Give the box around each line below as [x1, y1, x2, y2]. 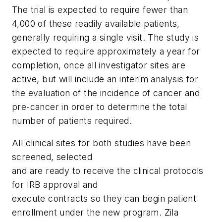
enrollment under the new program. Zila [12, 207, 179, 218]
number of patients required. [12, 115, 132, 126]
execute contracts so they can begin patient [12, 193, 197, 204]
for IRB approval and [12, 179, 98, 190]
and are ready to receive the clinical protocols [12, 166, 204, 176]
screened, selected [12, 152, 93, 163]
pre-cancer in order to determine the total [12, 101, 187, 112]
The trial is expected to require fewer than [12, 4, 188, 15]
